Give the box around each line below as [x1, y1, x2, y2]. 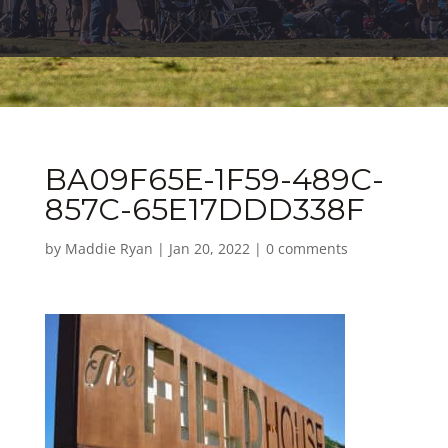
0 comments [265, 239, 348, 258]
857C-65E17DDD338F [44, 191, 365, 228]
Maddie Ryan [64, 239, 153, 258]
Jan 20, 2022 [168, 239, 250, 258]
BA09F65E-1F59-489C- [44, 161, 384, 198]
